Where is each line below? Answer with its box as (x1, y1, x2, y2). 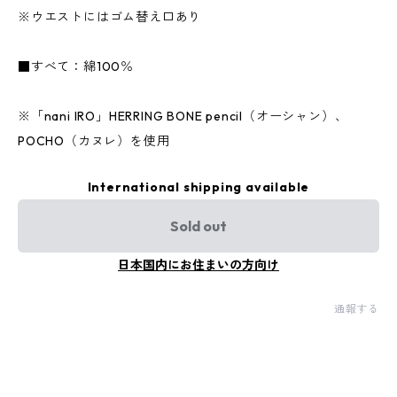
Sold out (170, 217, 227, 235)
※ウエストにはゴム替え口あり (18, 9, 202, 25)
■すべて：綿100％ (18, 58, 134, 74)
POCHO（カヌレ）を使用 (18, 133, 170, 149)
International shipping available (87, 179, 310, 195)
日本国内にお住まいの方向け (118, 257, 279, 273)
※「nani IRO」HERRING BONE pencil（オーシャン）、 (18, 108, 348, 124)
